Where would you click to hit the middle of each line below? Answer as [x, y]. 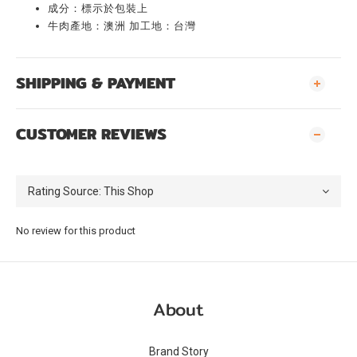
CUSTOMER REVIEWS [91, 134]
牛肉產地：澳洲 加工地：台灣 [122, 26]
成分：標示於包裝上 [98, 8]
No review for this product [76, 231]
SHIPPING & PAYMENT [96, 83]
